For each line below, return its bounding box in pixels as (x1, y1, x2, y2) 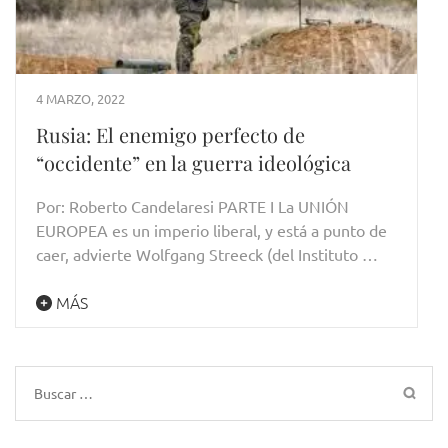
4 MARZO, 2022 (36, 90, 125, 108)
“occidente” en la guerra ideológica (36, 149, 351, 177)
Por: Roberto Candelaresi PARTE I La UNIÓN (36, 196, 349, 217)
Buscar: (33, 382, 84, 403)
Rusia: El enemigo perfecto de (36, 121, 305, 149)
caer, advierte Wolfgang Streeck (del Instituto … (36, 244, 378, 265)
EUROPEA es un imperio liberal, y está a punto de (36, 220, 387, 241)
